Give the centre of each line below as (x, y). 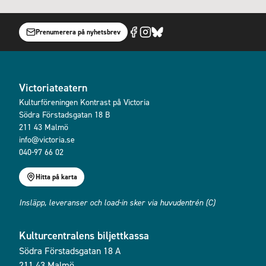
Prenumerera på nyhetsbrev (78, 32)
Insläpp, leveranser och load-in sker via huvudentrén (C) (117, 202)
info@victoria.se (47, 139)
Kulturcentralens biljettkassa (84, 235)
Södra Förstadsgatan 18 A (70, 251)
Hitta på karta (56, 177)
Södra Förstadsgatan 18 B (64, 114)
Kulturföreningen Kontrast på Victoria (84, 102)
